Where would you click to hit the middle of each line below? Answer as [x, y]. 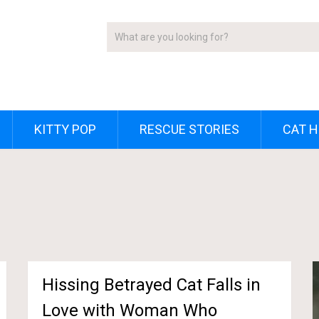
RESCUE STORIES [189, 129]
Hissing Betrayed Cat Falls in [152, 285]
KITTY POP [65, 129]
